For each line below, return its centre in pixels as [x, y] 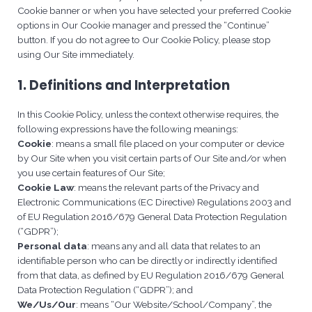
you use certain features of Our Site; [91, 172]
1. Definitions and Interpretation [124, 85]
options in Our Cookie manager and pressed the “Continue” [143, 25]
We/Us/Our [47, 304]
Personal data [52, 245]
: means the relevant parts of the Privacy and [166, 187]
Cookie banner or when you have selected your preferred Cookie [154, 10]
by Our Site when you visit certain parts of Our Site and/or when [152, 158]
